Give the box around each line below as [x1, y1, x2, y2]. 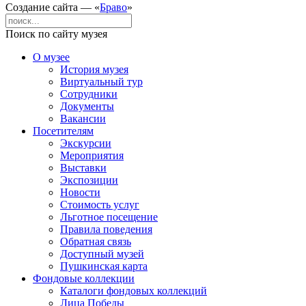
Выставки [60, 162, 107, 174]
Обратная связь [60, 236, 131, 248]
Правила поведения [60, 223, 152, 236]
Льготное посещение [60, 211, 158, 223]
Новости [60, 186, 100, 199]
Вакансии [60, 113, 106, 125]
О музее [33, 51, 70, 64]
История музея [60, 64, 128, 76]
